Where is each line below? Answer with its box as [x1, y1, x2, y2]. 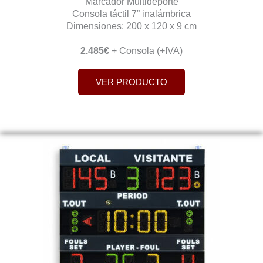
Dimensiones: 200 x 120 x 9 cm [66, 20, 197, 31]
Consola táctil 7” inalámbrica [72, 8, 191, 19]
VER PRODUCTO [96, 76, 167, 87]
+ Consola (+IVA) [109, 45, 183, 56]
